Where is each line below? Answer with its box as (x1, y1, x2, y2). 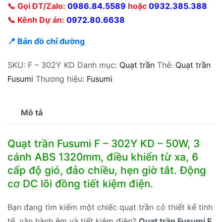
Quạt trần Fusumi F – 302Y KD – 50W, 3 (7, 137, 200, 150)
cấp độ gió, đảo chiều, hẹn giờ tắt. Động (7, 164, 206, 177)
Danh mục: (77, 60, 119, 70)
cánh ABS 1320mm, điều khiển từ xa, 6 (7, 151, 198, 164)
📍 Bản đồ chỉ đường (7, 36, 85, 47)
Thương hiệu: (36, 74, 87, 84)
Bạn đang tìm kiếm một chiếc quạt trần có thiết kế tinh (7, 202, 213, 213)
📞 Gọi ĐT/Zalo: (7, 1, 67, 11)
